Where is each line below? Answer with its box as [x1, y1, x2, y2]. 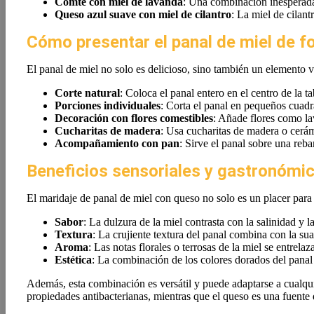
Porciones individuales [55, 100, 161, 111]
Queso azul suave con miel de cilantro [55, 8, 231, 20]
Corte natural [55, 87, 120, 99]
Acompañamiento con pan [55, 137, 179, 149]
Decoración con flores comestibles [55, 112, 213, 124]
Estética [55, 254, 92, 266]
